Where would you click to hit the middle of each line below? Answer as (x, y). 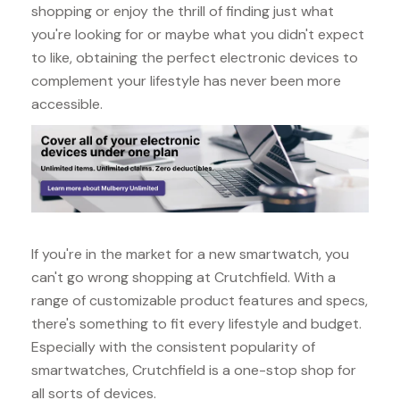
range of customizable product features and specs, (200, 300)
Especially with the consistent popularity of (173, 346)
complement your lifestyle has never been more (186, 81)
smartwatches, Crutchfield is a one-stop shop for (194, 370)
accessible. (67, 104)
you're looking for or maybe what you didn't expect (198, 35)
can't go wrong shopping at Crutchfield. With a (183, 277)
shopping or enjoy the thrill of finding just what (183, 12)
